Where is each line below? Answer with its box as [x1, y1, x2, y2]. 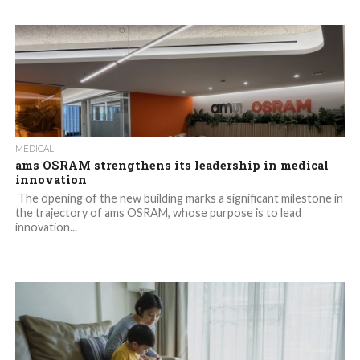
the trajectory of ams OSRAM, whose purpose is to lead [14, 206, 301, 220]
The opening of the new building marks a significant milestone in [14, 191, 343, 206]
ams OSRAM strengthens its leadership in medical [14, 157, 329, 174]
